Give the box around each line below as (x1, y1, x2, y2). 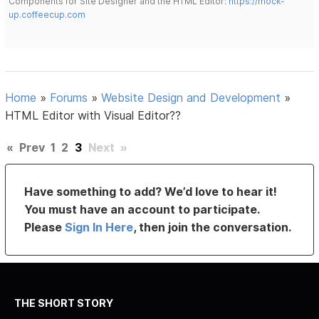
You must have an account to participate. (24, 202, 260, 216)
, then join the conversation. (133, 219, 292, 234)
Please (24, 219, 66, 234)
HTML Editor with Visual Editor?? (5, 108, 182, 122)
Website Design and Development (101, 90, 281, 105)
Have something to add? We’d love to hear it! (24, 184, 278, 199)
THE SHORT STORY (14, 296, 113, 309)
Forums (50, 90, 88, 105)
